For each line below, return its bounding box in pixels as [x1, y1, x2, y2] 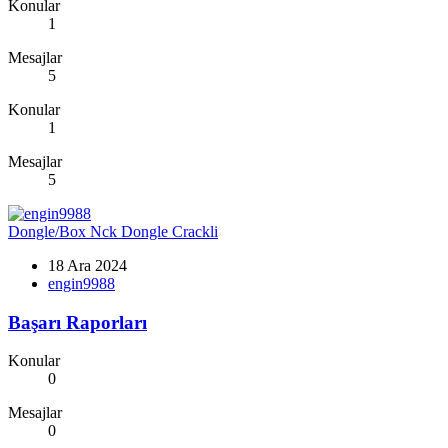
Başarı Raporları [8, 311, 147, 333]
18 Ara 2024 [48, 256, 127, 274]
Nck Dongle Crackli [90, 222, 218, 240]
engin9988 [48, 274, 115, 292]
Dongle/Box [8, 222, 86, 240]
